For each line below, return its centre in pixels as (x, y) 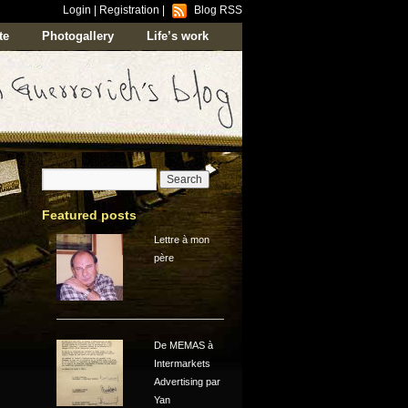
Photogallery (78, 36)
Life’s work (178, 36)
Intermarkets (183, 364)
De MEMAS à (184, 346)
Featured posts (89, 215)
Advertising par (188, 382)
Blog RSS (218, 10)
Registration (129, 10)
